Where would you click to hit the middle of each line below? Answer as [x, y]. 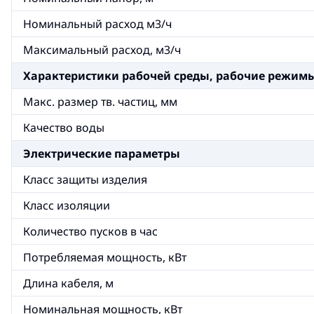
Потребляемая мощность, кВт [105, 257]
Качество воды [64, 128]
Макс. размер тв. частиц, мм [100, 102]
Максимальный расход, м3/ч [102, 50]
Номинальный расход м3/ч [97, 24]
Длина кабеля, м [68, 283]
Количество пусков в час [90, 231]
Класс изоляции [67, 205]
